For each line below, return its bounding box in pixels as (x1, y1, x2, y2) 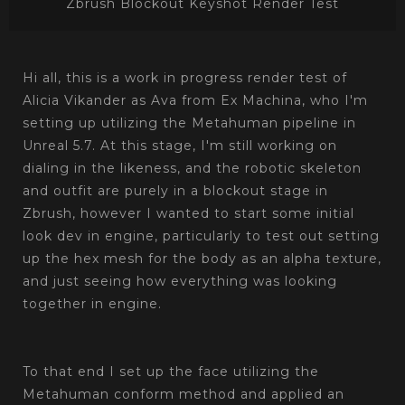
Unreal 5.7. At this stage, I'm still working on (23, 137, 337, 155)
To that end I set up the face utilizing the (23, 363, 319, 381)
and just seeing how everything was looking (23, 273, 337, 290)
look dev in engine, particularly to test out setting (23, 228, 380, 245)
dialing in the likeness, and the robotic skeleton (23, 160, 362, 177)
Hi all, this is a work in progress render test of (23, 70, 347, 87)
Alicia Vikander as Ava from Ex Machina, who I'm (23, 92, 368, 109)
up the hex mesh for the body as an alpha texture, (23, 250, 381, 268)
